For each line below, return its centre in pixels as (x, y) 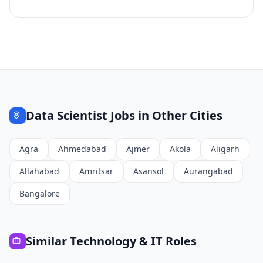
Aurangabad (208, 171)
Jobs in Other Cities (165, 115)
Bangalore (40, 193)
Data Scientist (67, 115)
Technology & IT (116, 241)
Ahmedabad (82, 149)
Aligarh (225, 149)
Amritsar (96, 171)
